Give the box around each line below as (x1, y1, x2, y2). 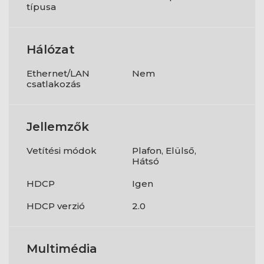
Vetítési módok (27, 145, 97, 157)
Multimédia (27, 242, 97, 256)
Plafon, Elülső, (132, 145, 196, 157)
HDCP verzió (27, 200, 85, 212)
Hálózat (27, 42, 75, 57)
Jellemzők (27, 120, 89, 134)
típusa (27, 1, 56, 13)
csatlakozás (27, 78, 81, 90)
